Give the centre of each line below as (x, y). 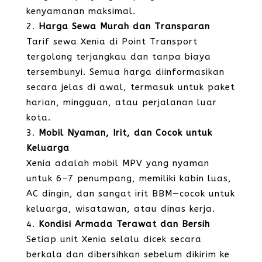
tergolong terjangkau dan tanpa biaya (118, 57)
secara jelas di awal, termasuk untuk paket (130, 87)
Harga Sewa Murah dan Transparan (124, 26)
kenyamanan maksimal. (81, 11)
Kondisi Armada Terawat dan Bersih (124, 224)
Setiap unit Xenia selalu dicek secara (114, 239)
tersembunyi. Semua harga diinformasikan (125, 72)
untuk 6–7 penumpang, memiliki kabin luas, (129, 178)
